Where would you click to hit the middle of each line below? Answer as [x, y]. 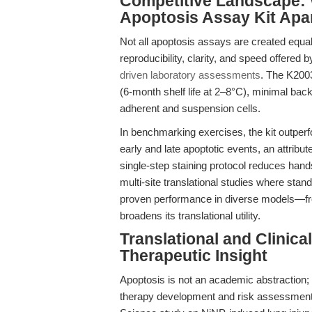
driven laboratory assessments [190, 75]
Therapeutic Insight [194, 256]
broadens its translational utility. [190, 216]
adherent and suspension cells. [190, 108]
